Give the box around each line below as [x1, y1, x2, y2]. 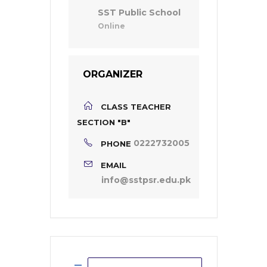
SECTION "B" [77, 117, 131, 126]
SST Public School [98, 7, 181, 18]
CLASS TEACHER [101, 101, 171, 111]
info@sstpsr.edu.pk [101, 175, 191, 185]
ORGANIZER [83, 69, 142, 80]
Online [98, 21, 125, 30]
